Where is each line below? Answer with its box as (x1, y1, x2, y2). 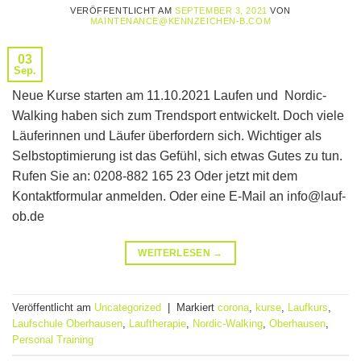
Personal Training (12, 334, 93, 346)
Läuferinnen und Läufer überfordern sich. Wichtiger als (12, 128, 322, 143)
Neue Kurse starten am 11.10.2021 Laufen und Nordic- (12, 88, 326, 102)
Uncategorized (94, 301, 161, 314)
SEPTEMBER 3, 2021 (175, 5, 268, 15)
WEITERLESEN (138, 247, 214, 259)
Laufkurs (288, 301, 328, 314)
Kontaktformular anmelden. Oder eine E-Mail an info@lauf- (12, 189, 346, 203)
